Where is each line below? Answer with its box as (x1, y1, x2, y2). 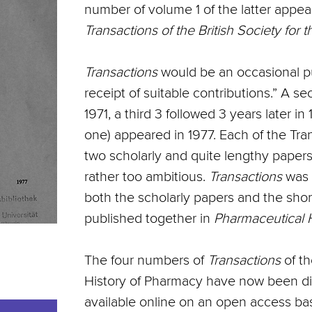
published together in (84, 212, 214, 226)
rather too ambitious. (84, 170, 209, 184)
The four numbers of (84, 253, 208, 267)
